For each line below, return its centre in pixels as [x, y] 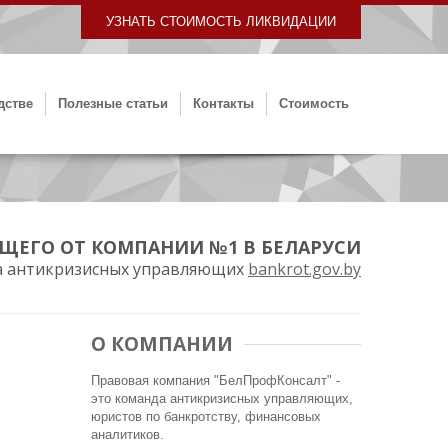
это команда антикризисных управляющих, [222, 398]
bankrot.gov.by [304, 269]
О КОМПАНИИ [162, 344]
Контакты [223, 103]
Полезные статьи [113, 103]
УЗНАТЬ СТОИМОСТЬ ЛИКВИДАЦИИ [221, 21]
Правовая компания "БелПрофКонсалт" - [215, 380]
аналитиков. [127, 434]
